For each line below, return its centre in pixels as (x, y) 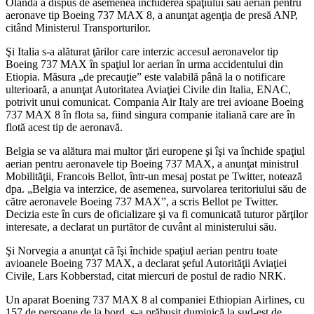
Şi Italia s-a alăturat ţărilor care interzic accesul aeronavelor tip (142, 51)
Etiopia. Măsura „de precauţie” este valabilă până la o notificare (145, 76)
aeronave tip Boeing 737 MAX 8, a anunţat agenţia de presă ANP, (152, 15)
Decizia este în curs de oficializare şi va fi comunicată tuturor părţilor (157, 214)
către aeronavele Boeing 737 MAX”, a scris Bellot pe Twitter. (142, 201)
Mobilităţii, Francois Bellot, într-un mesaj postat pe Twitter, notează (154, 176)
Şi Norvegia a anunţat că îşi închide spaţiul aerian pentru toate (142, 250)
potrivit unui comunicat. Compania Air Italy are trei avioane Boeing (155, 102)
